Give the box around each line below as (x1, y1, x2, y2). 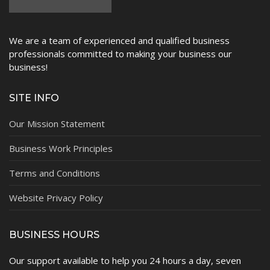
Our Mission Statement (9, 118, 105, 130)
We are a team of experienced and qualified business (9, 34, 230, 47)
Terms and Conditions (9, 167, 100, 180)
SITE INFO (9, 92, 59, 104)
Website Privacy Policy (9, 192, 103, 204)
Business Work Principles (9, 142, 113, 155)
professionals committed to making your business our (9, 48, 232, 60)
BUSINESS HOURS (9, 229, 99, 241)
